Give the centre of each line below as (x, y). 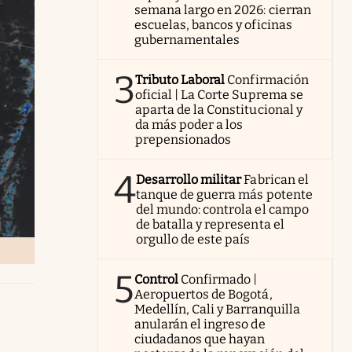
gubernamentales (187, 40)
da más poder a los (189, 125)
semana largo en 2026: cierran (223, 10)
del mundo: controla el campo (222, 209)
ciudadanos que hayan (200, 339)
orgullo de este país (193, 239)
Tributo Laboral (180, 80)
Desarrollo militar (189, 180)
